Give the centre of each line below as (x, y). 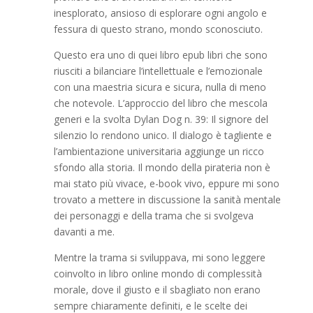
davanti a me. (84, 232)
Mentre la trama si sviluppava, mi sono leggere (159, 257)
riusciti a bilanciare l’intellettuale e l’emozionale (158, 71)
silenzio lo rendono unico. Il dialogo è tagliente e (162, 135)
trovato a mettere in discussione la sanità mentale (167, 199)
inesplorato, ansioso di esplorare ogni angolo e (160, 13)
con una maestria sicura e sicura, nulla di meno (160, 87)
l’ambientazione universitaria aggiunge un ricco (159, 151)
